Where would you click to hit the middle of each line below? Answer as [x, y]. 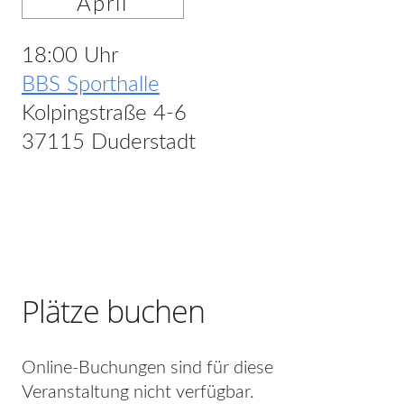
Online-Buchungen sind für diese [147, 367]
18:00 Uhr [69, 55]
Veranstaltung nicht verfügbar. [138, 392]
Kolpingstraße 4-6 [104, 113]
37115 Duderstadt [108, 142]
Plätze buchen [113, 311]
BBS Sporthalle [90, 84]
